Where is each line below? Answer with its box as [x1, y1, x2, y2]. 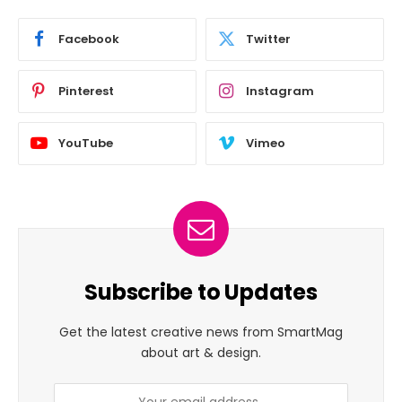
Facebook [58, 31, 119, 48]
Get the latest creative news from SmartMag [59, 322, 343, 341]
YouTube [58, 135, 113, 153]
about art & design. [141, 343, 261, 362]
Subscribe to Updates [84, 276, 318, 307]
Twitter [246, 31, 291, 48]
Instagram [246, 83, 314, 100]
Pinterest [58, 83, 114, 100]
